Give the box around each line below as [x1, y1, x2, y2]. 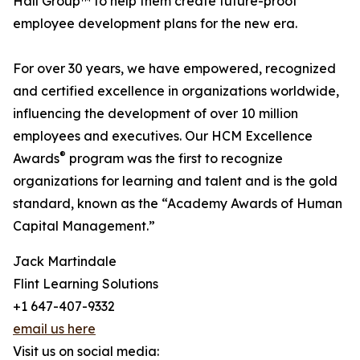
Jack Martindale [13, 253, 117, 270]
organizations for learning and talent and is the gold [13, 173, 337, 190]
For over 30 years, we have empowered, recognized [13, 60, 336, 77]
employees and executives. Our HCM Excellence [13, 128, 313, 145]
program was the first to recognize [66, 150, 283, 167]
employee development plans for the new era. [13, 15, 297, 32]
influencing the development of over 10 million [13, 105, 298, 122]
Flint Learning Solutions [13, 276, 158, 292]
